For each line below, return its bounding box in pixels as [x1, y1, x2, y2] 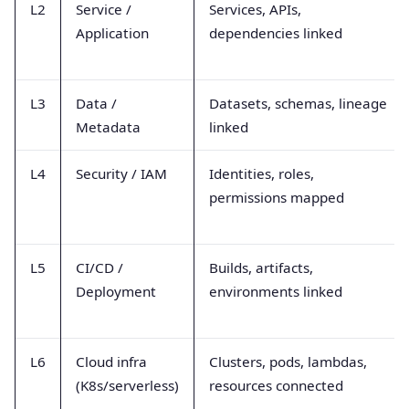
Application [76, 23, 149, 42]
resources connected [209, 375, 343, 394]
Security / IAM [76, 163, 167, 183]
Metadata [76, 117, 141, 136]
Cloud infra [76, 351, 147, 371]
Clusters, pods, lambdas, [209, 351, 367, 371]
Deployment [76, 281, 156, 300]
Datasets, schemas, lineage [209, 93, 387, 112]
